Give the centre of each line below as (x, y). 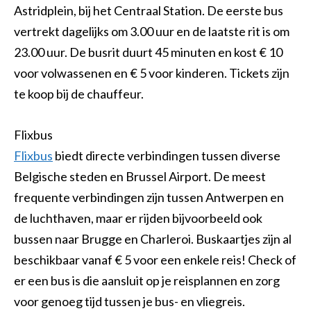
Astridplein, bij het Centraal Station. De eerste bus (149, 11)
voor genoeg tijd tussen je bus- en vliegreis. (131, 302)
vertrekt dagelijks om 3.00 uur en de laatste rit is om (152, 32)
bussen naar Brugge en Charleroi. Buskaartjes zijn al (153, 239)
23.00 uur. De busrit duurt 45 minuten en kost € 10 (148, 52)
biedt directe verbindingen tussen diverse (167, 156)
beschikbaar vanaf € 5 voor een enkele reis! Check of (155, 260)
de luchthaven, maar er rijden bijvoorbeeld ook (138, 218)
